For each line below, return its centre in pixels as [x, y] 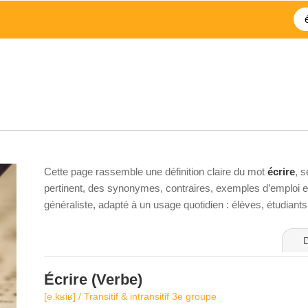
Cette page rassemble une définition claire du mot [156, 172]
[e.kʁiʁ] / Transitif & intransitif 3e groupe [130, 296]
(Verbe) [115, 279]
